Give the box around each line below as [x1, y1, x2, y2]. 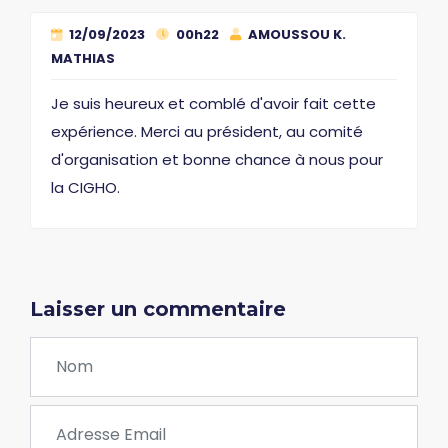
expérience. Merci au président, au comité [51, 120, 363, 142]
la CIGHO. [51, 176, 120, 198]
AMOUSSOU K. [245, 24, 346, 44]
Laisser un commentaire [30, 296, 286, 321]
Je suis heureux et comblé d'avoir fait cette [51, 92, 376, 114]
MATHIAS [51, 48, 115, 68]
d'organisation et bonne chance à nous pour [51, 148, 383, 170]
